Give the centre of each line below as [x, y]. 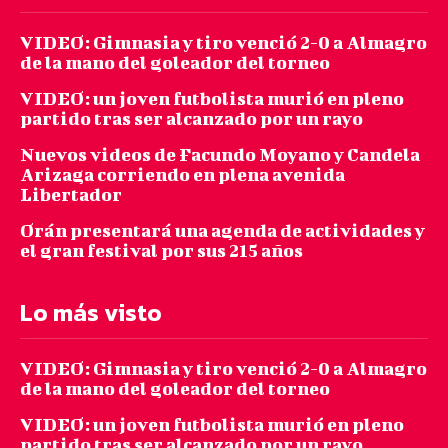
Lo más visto [91, 313]
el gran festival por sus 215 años [161, 251]
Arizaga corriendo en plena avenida [182, 175]
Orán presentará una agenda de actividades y [222, 231]
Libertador [71, 195]
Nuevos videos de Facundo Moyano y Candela [220, 155]
